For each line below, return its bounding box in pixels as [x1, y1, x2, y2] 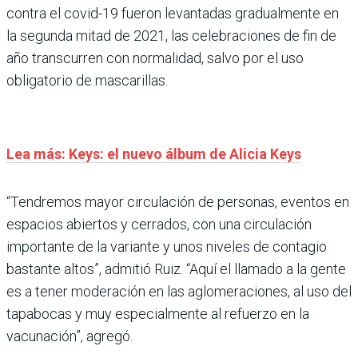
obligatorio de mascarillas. [6, 72, 168, 89]
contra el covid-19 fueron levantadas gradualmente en [6, 5, 339, 22]
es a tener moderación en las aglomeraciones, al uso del [6, 283, 352, 300]
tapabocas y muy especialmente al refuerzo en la [6, 305, 309, 322]
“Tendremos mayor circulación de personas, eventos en [6, 193, 349, 210]
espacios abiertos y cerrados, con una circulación [6, 216, 312, 233]
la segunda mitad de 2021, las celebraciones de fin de [6, 27, 336, 44]
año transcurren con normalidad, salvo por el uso [6, 50, 304, 66]
